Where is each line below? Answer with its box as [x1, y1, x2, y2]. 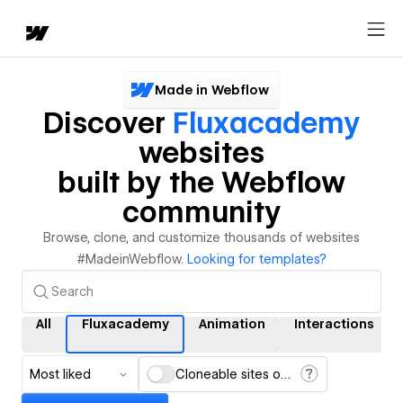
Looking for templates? [186, 252, 327, 266]
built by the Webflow [58, 165, 345, 200]
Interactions [294, 316, 374, 331]
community [121, 194, 282, 229]
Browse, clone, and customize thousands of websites [43, 230, 360, 245]
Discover [42, 105, 173, 140]
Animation [199, 316, 265, 331]
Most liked [30, 367, 91, 381]
